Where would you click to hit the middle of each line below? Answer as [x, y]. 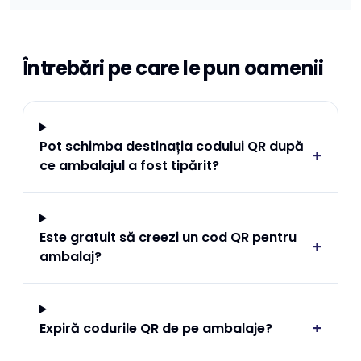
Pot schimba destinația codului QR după [172, 146]
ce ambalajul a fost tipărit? [129, 166]
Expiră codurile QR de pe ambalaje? [156, 328]
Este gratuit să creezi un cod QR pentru [168, 237]
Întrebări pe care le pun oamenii [173, 68]
